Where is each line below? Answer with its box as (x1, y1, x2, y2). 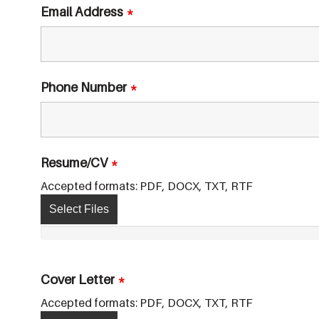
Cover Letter (41, 272, 117, 287)
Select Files (49, 203, 109, 215)
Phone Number (41, 80, 130, 95)
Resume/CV (41, 155, 110, 170)
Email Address (41, 4, 126, 19)
